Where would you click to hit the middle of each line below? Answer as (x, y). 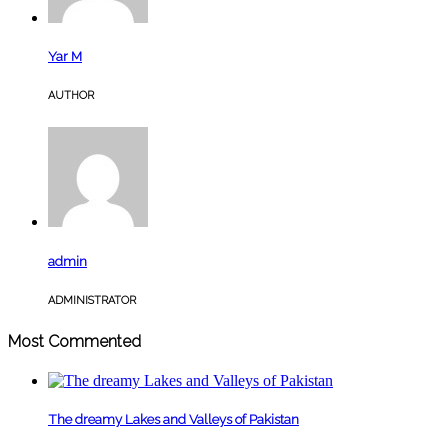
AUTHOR (71, 96)
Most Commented (74, 341)
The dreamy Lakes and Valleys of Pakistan (173, 419)
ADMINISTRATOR (92, 300)
